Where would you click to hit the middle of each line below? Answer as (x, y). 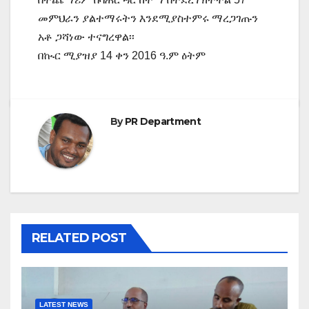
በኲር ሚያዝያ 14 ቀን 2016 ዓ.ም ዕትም (122, 55)
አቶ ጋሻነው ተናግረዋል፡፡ (86, 37)
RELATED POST (79, 238)
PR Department (162, 121)
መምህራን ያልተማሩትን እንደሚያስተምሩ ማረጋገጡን (148, 18)
